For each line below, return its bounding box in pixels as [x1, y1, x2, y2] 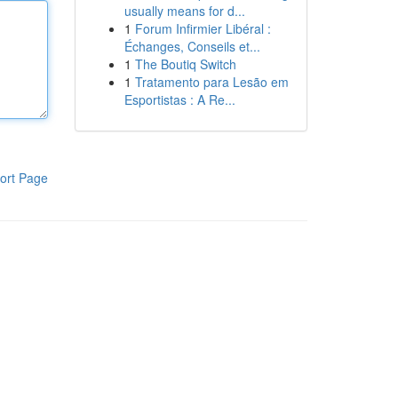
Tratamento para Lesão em [134, 73, 289, 91]
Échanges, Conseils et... [123, 37, 260, 55]
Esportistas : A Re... [123, 91, 235, 108]
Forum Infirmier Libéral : [134, 20, 271, 37]
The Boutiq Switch [134, 55, 236, 73]
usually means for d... [123, 2, 245, 20]
